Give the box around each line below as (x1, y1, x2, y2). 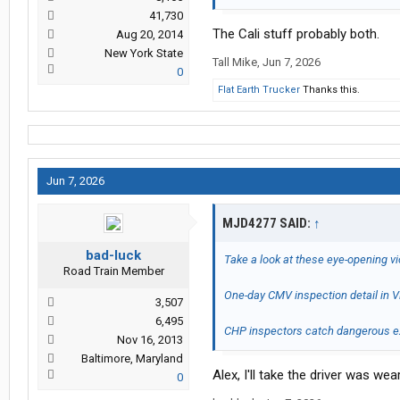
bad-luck (86, 247, 141, 264)
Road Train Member (62, 264, 164, 279)
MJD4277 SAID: (222, 215, 313, 232)
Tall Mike (212, 55, 257, 70)
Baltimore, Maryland (81, 352, 183, 366)
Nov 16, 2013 (117, 333, 183, 347)
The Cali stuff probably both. (212, 26, 379, 43)
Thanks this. (300, 84, 360, 96)
